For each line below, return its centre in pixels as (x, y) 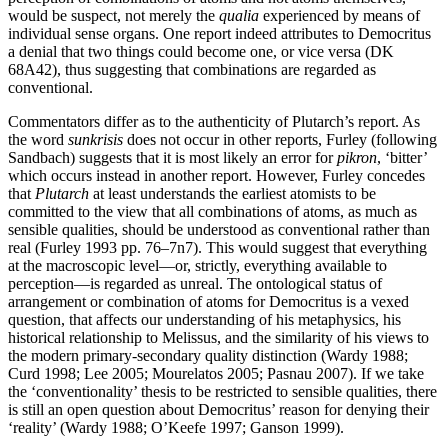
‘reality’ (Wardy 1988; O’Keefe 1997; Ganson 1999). (176, 427)
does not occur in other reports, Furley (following (280, 139)
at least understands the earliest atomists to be (232, 193)
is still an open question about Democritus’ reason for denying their (218, 409)
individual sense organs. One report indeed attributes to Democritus (219, 33)
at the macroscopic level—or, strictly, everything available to (197, 265)
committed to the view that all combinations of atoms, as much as (212, 211)
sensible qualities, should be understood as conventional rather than (219, 229)
